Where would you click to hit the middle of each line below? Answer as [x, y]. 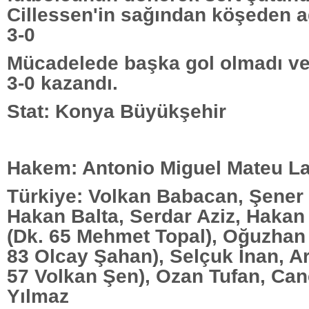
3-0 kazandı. [62, 83]
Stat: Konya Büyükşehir [117, 111]
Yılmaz [38, 296]
